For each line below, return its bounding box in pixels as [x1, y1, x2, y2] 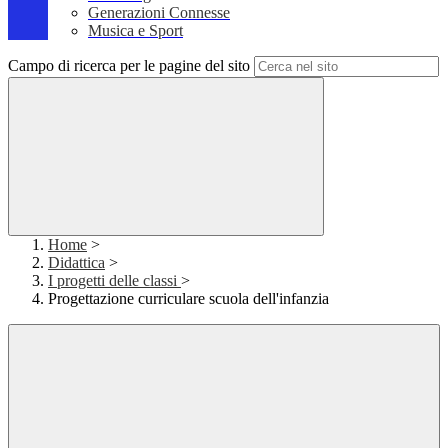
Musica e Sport [88, 22, 183, 40]
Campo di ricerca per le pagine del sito [8, 57, 250, 75]
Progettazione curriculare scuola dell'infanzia [48, 290, 329, 308]
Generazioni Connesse [88, 4, 230, 22]
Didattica [48, 254, 105, 272]
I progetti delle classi [48, 272, 181, 290]
